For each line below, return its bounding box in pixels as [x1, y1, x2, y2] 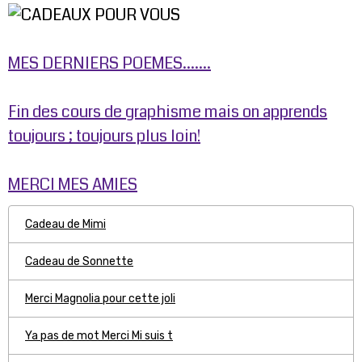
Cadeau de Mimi [25, 217, 106, 231]
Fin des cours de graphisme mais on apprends [8, 100, 327, 124]
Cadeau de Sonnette [25, 255, 133, 268]
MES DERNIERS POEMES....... [8, 52, 211, 75]
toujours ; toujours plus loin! [8, 124, 200, 148]
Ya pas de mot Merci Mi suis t [25, 329, 173, 343]
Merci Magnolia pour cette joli [25, 292, 175, 305]
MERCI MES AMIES [8, 173, 137, 196]
